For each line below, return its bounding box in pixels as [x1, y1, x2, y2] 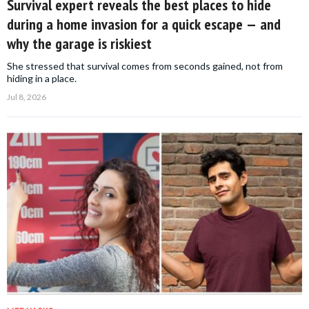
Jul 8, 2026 [7, 91, 46, 102]
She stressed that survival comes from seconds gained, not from [7, 59, 283, 72]
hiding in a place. [7, 72, 77, 84]
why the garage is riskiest [7, 33, 152, 53]
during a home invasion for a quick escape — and [7, 14, 281, 34]
